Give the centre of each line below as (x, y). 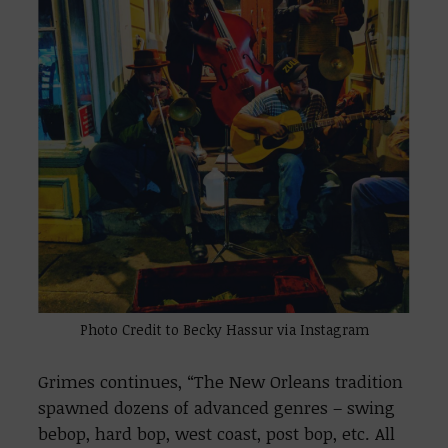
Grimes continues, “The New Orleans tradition (221, 382)
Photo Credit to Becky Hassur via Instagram (224, 330)
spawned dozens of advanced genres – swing (217, 408)
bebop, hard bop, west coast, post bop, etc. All (217, 434)
